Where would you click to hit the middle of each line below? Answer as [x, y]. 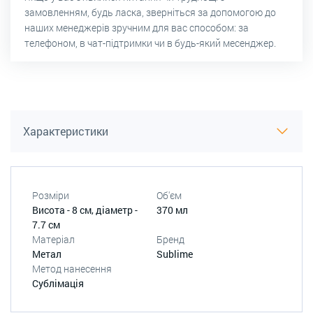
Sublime [175, 254]
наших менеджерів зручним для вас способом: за [137, 27]
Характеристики [66, 131]
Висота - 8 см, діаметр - [85, 210]
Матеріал [53, 239]
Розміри [51, 195]
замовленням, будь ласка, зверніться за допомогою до [150, 12]
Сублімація [58, 283]
